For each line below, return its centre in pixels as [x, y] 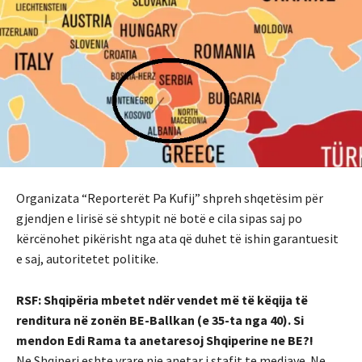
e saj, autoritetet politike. [87, 258]
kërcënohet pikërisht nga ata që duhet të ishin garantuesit [177, 238]
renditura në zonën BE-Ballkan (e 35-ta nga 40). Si [160, 320]
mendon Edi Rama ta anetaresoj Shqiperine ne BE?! [165, 340]
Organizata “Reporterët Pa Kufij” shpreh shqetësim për [170, 198]
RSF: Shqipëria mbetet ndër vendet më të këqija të [162, 299]
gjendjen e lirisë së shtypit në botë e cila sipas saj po [159, 218]
